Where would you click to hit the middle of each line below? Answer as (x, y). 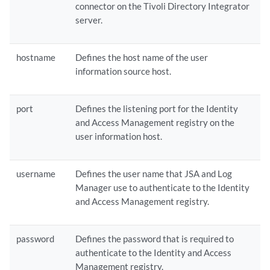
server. (89, 20)
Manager (94, 187)
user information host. (119, 136)
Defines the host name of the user (142, 57)
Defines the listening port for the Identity (157, 108)
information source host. (124, 71)
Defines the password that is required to (155, 239)
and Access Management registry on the (155, 122)
